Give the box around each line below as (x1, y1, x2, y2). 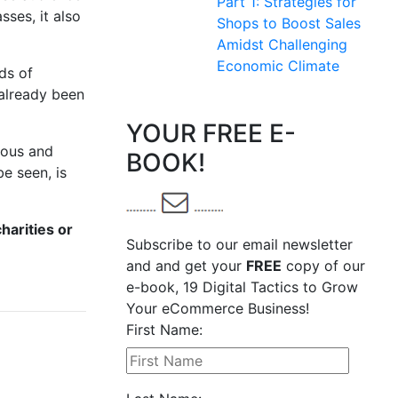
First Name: (126, 321, 203, 338)
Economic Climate (217, 57, 339, 75)
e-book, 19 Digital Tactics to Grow (126, 278, 358, 296)
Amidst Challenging (217, 36, 347, 53)
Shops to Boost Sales (217, 14, 361, 32)
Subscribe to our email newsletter (126, 235, 353, 253)
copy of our (282, 257, 365, 275)
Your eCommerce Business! (126, 299, 309, 317)
